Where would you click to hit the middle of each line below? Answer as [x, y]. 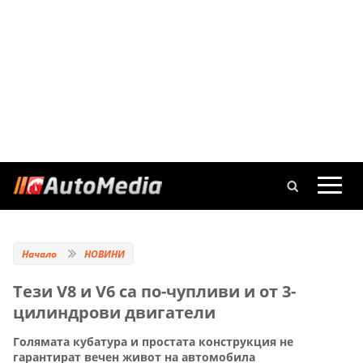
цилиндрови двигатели [114, 312]
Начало [39, 254]
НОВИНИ [105, 254]
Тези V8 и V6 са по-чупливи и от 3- [154, 291]
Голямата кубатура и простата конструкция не [153, 342]
